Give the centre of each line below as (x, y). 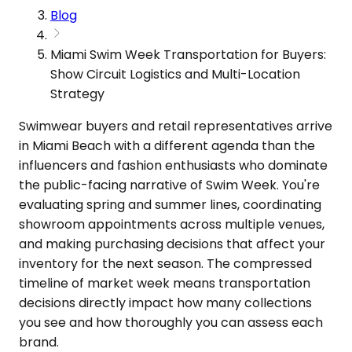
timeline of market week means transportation (165, 283)
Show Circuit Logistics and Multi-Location (175, 74)
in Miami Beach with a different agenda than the (167, 145)
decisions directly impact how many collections (165, 302)
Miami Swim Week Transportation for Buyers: (188, 54)
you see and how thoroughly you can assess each (171, 322)
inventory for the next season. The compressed (165, 263)
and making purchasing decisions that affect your (172, 244)
